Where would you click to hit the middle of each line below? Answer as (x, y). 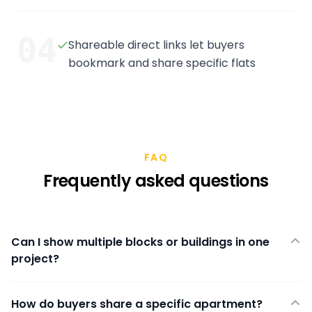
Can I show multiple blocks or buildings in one (140, 242)
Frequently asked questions (156, 181)
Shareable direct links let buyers (156, 45)
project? (35, 259)
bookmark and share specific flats (162, 63)
